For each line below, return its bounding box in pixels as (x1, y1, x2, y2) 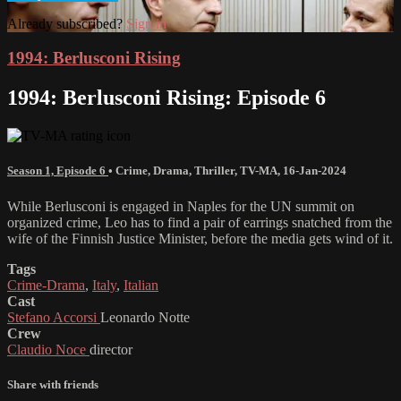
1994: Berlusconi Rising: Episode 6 (7, 86, 326, 110)
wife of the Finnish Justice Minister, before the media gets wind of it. (7, 230, 393, 246)
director (90, 341, 132, 357)
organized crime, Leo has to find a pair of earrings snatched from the (7, 214, 392, 230)
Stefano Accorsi (7, 309, 100, 325)
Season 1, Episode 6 (7, 164, 108, 178)
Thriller (194, 164, 235, 178)
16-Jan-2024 (283, 164, 346, 178)
